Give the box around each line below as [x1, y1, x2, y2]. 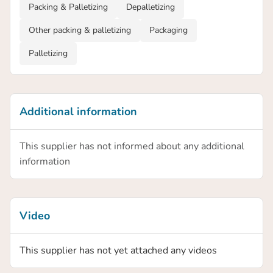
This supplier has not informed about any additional [19, 140, 244, 154]
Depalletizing [126, 1, 175, 13]
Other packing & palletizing [29, 24, 131, 37]
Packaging [149, 24, 188, 37]
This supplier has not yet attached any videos [19, 244, 217, 258]
